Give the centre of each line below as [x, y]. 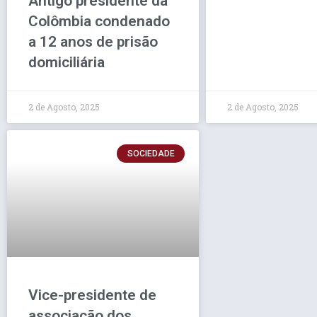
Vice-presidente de [92, 295]
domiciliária [67, 62]
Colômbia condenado [99, 21]
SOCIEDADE [151, 153]
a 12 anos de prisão [93, 41]
